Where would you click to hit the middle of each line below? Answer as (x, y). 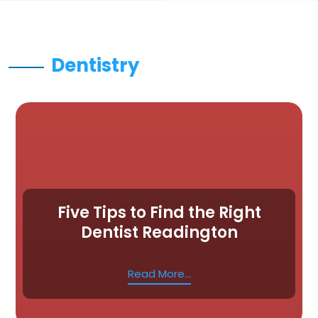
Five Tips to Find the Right (159, 212)
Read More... (159, 273)
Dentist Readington (159, 232)
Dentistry (95, 65)
